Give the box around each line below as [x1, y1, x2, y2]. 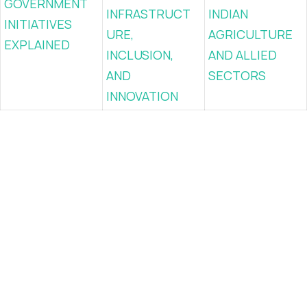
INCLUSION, [106, 47, 173, 63]
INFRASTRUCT [106, 5, 191, 22]
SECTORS [208, 67, 266, 84]
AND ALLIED [208, 47, 277, 63]
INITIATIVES [4, 16, 72, 32]
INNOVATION [106, 88, 178, 104]
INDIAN [208, 5, 248, 22]
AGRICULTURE [208, 26, 293, 42]
